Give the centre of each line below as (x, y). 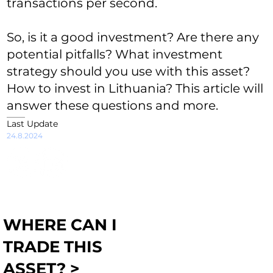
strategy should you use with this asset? (129, 72)
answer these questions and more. (113, 106)
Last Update (33, 124)
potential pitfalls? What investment (115, 55)
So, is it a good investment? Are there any (133, 37)
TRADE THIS (53, 246)
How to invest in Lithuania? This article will (135, 89)
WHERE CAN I (60, 225)
